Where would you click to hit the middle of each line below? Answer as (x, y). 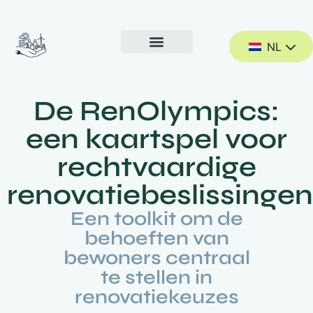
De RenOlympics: (156, 111)
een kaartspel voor (156, 139)
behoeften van (156, 238)
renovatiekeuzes (156, 297)
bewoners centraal (156, 258)
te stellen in (156, 277)
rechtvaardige (156, 167)
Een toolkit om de (156, 219)
